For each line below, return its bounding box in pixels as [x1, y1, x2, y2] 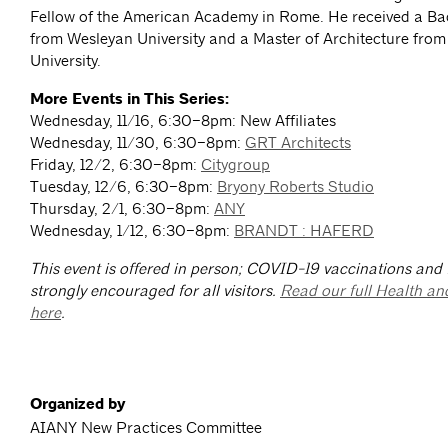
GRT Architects [245, 133, 351, 153]
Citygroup [201, 155, 270, 175]
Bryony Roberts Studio [217, 177, 374, 197]
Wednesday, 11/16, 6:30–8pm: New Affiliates [30, 111, 336, 131]
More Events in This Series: [30, 89, 229, 110]
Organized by [30, 394, 126, 415]
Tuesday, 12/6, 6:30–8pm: [30, 177, 217, 197]
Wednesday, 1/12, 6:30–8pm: [30, 221, 234, 241]
